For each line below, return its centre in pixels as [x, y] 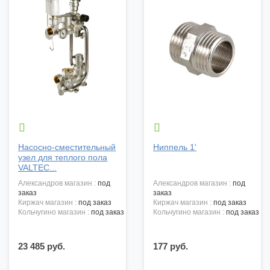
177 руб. [171, 246]
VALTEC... [37, 168]
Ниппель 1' [175, 147]
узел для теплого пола [63, 158]
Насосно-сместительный [67, 147]
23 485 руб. [42, 246]
